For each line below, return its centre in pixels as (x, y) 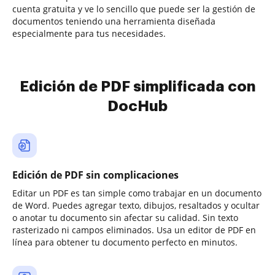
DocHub (137, 106)
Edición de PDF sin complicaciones (95, 175)
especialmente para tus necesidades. (89, 33)
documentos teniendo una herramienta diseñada (114, 21)
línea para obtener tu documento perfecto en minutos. (125, 242)
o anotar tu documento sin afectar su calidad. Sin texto (125, 218)
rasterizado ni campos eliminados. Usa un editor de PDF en (134, 230)
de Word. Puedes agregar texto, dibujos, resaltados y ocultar (136, 205)
